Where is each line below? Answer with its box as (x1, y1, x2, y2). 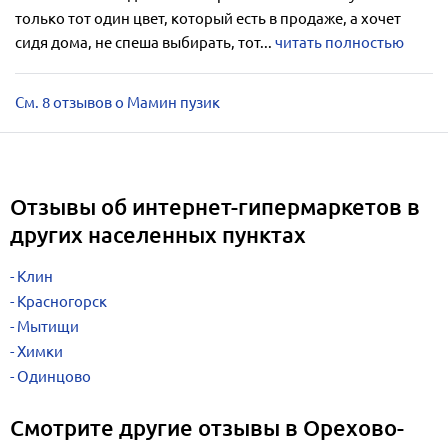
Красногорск (17, 293, 107, 310)
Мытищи (17, 318, 79, 335)
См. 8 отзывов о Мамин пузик (15, 94, 220, 111)
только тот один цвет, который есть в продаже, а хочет (15, 10, 401, 27)
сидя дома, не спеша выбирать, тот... (15, 34, 275, 51)
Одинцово (17, 368, 91, 385)
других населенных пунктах (10, 221, 306, 248)
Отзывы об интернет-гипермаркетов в (10, 193, 420, 220)
